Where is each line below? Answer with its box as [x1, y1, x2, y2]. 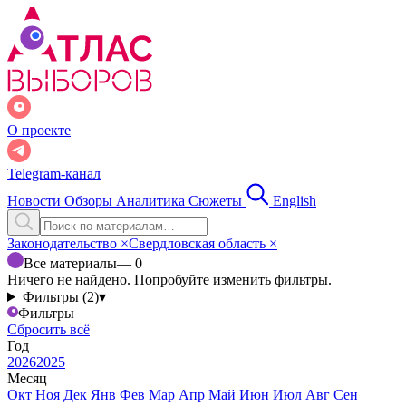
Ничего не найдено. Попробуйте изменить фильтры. [7, 272, 332, 287]
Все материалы [24, 256, 117, 271]
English [273, 193, 316, 208]
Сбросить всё [7, 322, 90, 337]
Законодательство [7, 236, 121, 251]
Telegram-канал [7, 166, 101, 181]
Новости [7, 193, 64, 208]
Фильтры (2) [22, 289, 99, 304]
